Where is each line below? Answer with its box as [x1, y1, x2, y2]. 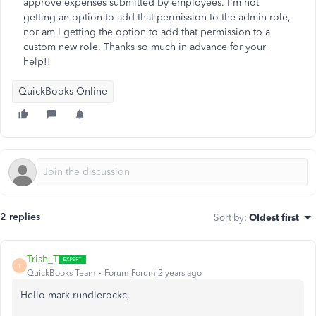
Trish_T [27, 253, 59, 265]
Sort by [214, 212, 244, 223]
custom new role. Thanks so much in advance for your [23, 41, 266, 53]
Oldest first [249, 212, 299, 223]
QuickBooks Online [18, 85, 107, 97]
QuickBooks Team [27, 268, 96, 278]
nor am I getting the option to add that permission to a [23, 26, 270, 38]
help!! [23, 56, 51, 68]
